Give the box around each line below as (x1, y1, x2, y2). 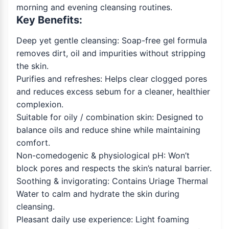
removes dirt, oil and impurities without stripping (16, 48, 205, 59)
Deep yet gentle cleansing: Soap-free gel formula (16, 35, 207, 46)
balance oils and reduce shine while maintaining (16, 125, 200, 135)
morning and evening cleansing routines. (16, 2, 172, 13)
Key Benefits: (16, 14, 82, 27)
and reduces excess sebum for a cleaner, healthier (16, 86, 210, 97)
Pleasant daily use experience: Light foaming (16, 214, 189, 225)
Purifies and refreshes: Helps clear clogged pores (16, 74, 207, 84)
